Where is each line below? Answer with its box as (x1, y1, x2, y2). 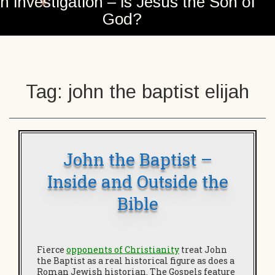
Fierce (37, 244, 66, 255)
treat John (179, 244, 227, 255)
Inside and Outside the (47, 170, 228, 193)
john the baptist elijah (68, 81, 249, 103)
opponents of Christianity (66, 244, 179, 255)
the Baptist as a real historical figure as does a (37, 255, 234, 266)
